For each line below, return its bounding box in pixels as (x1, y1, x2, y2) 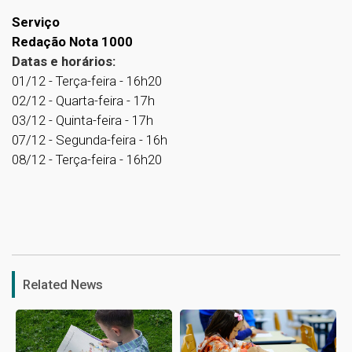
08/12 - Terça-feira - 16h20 (12, 151, 162, 167)
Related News (23, 276, 103, 292)
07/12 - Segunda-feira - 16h (12, 131, 167, 148)
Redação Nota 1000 (12, 33, 133, 49)
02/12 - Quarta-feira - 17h (12, 92, 155, 108)
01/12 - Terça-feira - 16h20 (12, 72, 162, 89)
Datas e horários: (12, 53, 115, 69)
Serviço (12, 13, 60, 30)
